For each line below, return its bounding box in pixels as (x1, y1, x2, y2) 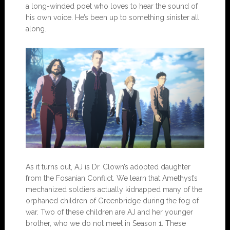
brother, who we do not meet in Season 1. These (25, 219, 186, 228)
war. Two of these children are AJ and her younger (25, 208, 193, 217)
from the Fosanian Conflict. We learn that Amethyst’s (25, 174, 198, 183)
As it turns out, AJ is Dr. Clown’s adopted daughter (25, 163, 190, 171)
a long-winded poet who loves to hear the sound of (25, 2, 198, 10)
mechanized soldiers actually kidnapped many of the (25, 185, 202, 194)
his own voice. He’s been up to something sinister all (25, 13, 199, 22)
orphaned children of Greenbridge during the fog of (25, 197, 199, 205)
